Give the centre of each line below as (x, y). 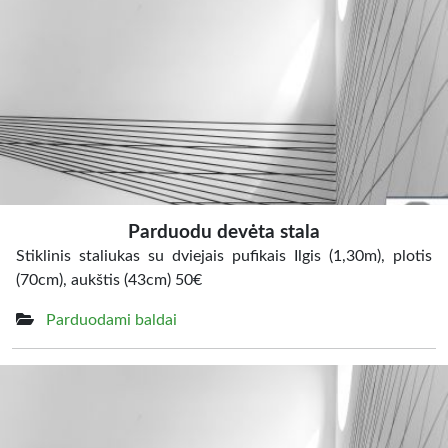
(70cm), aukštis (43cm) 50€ (109, 280)
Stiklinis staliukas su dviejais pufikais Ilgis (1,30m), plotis (224, 256)
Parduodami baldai (111, 320)
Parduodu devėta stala (224, 232)
